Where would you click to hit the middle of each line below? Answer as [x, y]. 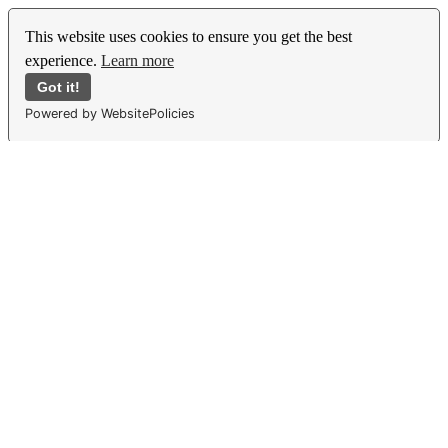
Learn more [137, 60]
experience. [63, 60]
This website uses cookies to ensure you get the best [188, 36]
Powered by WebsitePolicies [110, 113]
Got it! [58, 86]
